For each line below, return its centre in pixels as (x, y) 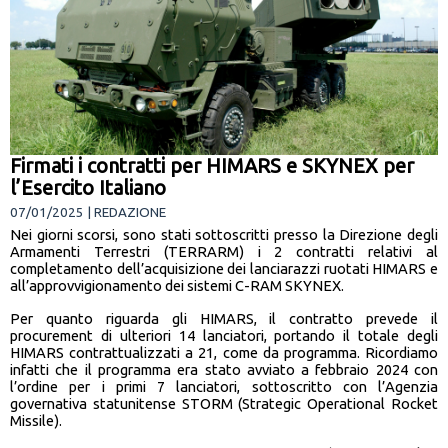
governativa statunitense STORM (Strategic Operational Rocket (224, 404)
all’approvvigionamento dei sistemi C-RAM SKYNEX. (177, 286)
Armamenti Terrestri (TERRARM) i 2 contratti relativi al (224, 252)
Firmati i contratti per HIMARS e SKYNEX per (212, 166)
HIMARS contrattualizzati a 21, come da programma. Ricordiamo (224, 353)
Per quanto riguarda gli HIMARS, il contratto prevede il (224, 319)
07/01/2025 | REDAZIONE (88, 213)
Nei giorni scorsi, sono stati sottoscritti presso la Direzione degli (224, 235)
